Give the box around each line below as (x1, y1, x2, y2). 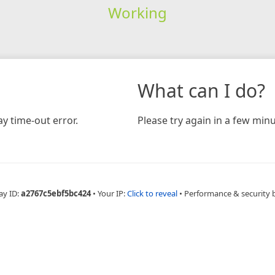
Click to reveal (127, 187, 177, 199)
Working (107, 2, 167, 23)
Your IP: (98, 187, 127, 199)
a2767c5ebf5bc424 (21, 187, 91, 199)
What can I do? (137, 77, 265, 103)
